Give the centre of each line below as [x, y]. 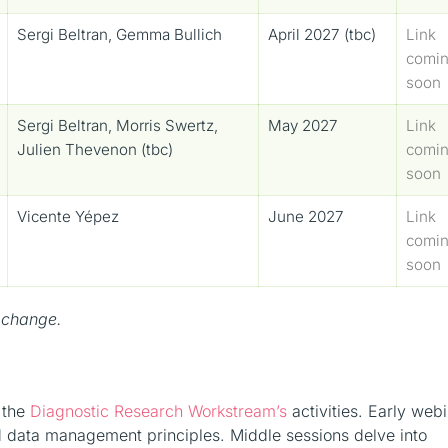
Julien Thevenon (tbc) [95, 149]
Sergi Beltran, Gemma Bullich [120, 34]
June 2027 [306, 216]
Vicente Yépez [68, 216]
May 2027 [303, 125]
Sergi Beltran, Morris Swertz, [118, 125]
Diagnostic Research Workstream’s [158, 410]
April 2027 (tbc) [322, 34]
